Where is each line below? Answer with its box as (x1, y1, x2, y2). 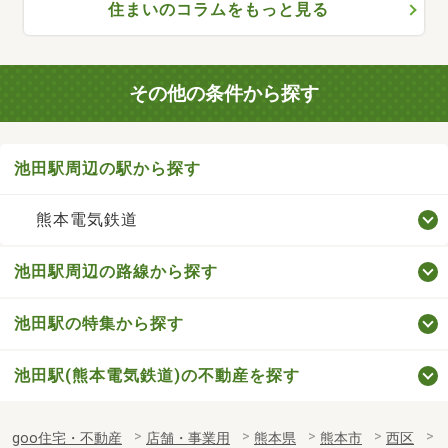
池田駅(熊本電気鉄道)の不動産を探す (14, 366, 300, 386)
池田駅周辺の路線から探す (14, 262, 218, 282)
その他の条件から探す (129, 81, 319, 105)
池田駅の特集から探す (14, 314, 184, 334)
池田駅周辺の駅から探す (14, 159, 201, 179)
